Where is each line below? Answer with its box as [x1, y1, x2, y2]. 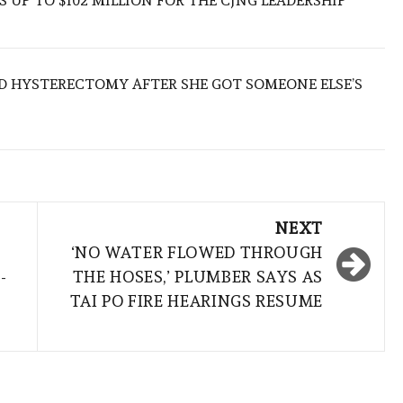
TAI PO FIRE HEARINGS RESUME [69, 291, 323, 311]
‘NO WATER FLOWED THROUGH [70, 243, 323, 263]
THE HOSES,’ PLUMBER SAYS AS [72, 267, 323, 287]
